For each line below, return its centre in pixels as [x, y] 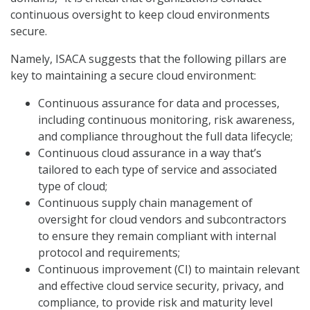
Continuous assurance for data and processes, [159, 103]
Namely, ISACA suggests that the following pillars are [148, 59]
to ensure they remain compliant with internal [157, 236]
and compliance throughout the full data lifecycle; [165, 137]
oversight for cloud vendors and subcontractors [162, 220]
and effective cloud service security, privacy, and [161, 286]
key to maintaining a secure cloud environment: [133, 76]
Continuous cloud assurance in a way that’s [150, 153]
